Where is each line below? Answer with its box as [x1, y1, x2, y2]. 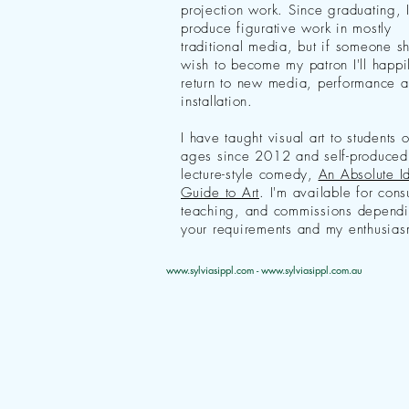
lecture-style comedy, [181, 165, 319, 184]
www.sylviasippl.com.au [261, 263, 362, 277]
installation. [181, 92, 253, 110]
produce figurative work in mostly [181, 19, 392, 37]
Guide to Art [181, 184, 259, 202]
